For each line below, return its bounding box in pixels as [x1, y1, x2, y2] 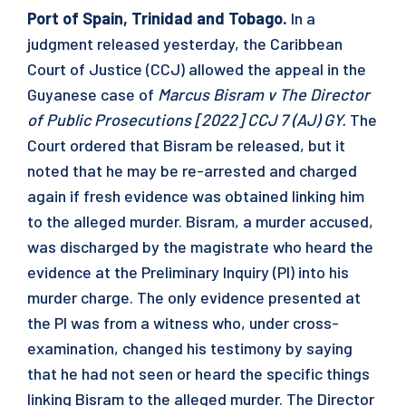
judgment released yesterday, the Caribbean [27, 34, 343, 53]
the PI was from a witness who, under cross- [27, 313, 339, 333]
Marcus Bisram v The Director [158, 84, 370, 104]
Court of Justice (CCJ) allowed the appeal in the [27, 59, 366, 79]
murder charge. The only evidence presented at [27, 287, 361, 307]
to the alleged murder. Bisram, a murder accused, [27, 211, 373, 231]
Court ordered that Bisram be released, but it [27, 135, 345, 155]
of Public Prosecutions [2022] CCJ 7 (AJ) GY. [27, 110, 346, 130]
